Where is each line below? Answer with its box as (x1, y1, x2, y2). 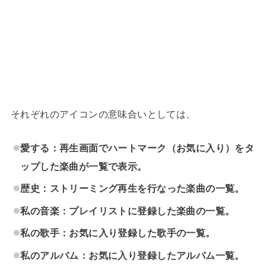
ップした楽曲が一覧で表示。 (20, 160, 147, 172)
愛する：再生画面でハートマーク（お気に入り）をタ (20, 142, 255, 153)
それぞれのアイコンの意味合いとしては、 (10, 109, 196, 120)
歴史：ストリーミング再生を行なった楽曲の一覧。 (20, 183, 245, 194)
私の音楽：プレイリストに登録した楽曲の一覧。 (20, 205, 235, 216)
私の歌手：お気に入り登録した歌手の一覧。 (20, 227, 216, 239)
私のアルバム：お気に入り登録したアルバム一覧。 (20, 249, 245, 261)
